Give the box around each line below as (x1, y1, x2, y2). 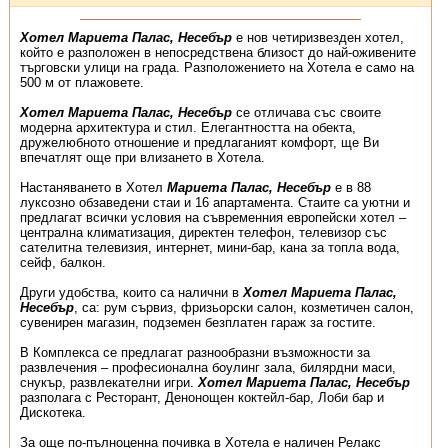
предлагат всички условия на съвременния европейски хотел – (19, 210, 406, 225)
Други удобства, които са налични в (19, 285, 243, 300)
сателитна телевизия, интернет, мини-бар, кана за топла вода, (19, 240, 400, 255)
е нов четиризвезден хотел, (231, 30, 404, 45)
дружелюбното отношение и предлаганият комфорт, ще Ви (19, 135, 379, 150)
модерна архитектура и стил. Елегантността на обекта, (19, 120, 356, 135)
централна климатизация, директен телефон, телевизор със (19, 225, 387, 240)
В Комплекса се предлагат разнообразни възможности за (19, 345, 370, 360)
